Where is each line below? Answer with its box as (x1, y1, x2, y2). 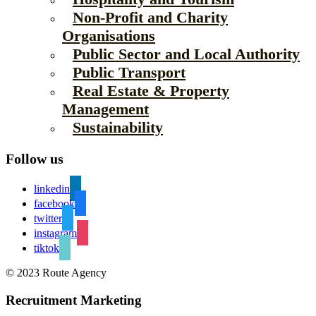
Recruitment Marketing (6, 292, 142, 308)
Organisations (62, 27, 155, 44)
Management (62, 100, 149, 118)
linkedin (34, 183, 70, 195)
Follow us (6, 151, 63, 166)
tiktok (34, 242, 59, 254)
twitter (34, 212, 62, 224)
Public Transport (73, 63, 186, 81)
